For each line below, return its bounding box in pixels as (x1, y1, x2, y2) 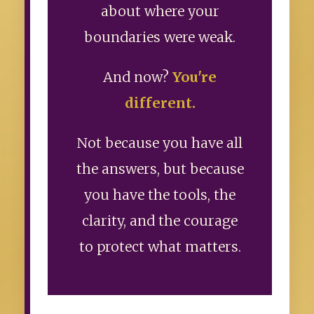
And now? (103, 69, 172, 86)
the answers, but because (76, 161, 244, 178)
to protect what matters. (78, 238, 241, 256)
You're (172, 69, 217, 86)
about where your (100, 3, 219, 20)
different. (124, 95, 196, 112)
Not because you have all (77, 135, 243, 152)
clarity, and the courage (82, 212, 238, 230)
